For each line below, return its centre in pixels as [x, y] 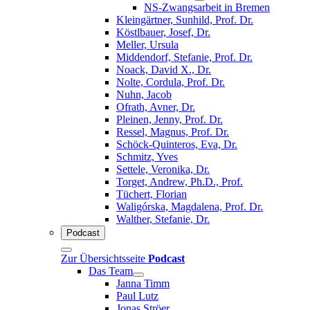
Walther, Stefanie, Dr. [163, 219]
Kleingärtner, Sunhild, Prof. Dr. [185, 19]
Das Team [111, 271]
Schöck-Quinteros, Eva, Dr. [177, 144]
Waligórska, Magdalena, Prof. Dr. [190, 206]
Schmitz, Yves [147, 156]
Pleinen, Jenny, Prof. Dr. [170, 119]
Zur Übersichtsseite [104, 258]
